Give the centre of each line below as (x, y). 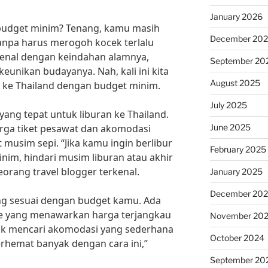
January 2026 (236, 16)
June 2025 (230, 127)
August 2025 (235, 83)
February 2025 (238, 149)
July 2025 (228, 105)
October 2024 (237, 238)
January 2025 (236, 171)
